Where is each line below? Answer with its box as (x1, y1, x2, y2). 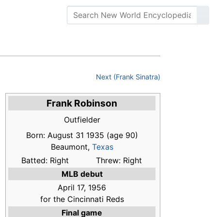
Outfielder (63, 115, 100, 125)
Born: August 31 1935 (26, 130, 104, 140)
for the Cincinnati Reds (40, 194, 124, 204)
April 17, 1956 (58, 183, 106, 193)
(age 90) (104, 130, 138, 140)
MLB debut (61, 169, 103, 179)
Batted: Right (21, 155, 69, 166)
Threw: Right (96, 155, 142, 166)
